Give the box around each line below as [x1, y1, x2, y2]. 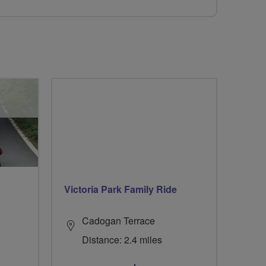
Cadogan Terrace [82, 214, 155, 228]
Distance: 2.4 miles [82, 233, 162, 247]
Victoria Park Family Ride [64, 182, 177, 197]
